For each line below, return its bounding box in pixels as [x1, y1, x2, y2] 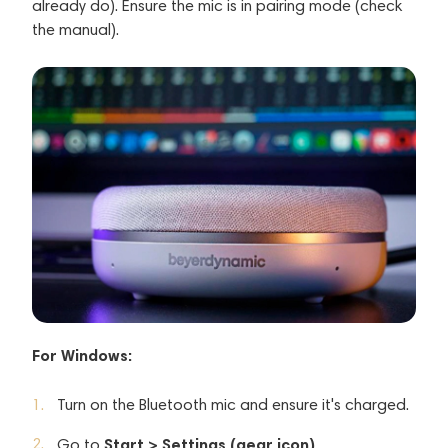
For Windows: [32, 344, 132, 365]
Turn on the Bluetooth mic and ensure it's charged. [57, 394, 409, 414]
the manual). [32, 19, 119, 39]
